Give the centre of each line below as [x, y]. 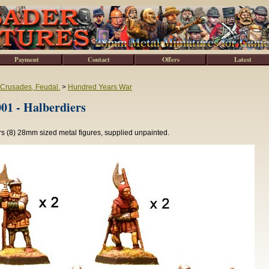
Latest [243, 59]
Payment [26, 59]
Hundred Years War [100, 87]
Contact [98, 59]
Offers [171, 59]
